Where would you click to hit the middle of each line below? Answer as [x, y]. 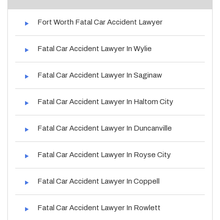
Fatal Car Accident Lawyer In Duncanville [105, 128]
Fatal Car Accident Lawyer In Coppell [98, 181]
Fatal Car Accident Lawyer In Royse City [104, 154]
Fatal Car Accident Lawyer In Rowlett [99, 207]
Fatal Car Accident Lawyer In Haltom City [105, 101]
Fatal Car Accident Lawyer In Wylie [95, 48]
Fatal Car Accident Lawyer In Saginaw [100, 75]
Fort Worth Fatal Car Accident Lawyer [100, 22]
